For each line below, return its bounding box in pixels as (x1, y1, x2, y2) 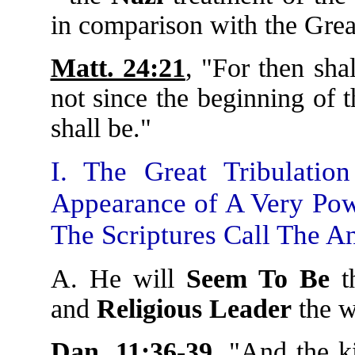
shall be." (50, 113, 151, 143)
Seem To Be (185, 264, 330, 293)
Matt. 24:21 (50, 53, 185, 82)
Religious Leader (96, 294, 292, 323)
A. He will (50, 264, 186, 293)
